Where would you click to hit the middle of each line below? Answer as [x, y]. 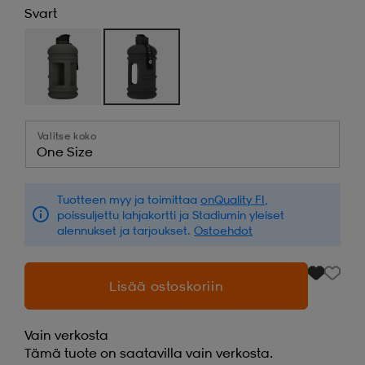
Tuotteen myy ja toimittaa [129, 199]
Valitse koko [67, 135]
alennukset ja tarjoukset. [125, 230]
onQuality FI [233, 199]
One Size [65, 151]
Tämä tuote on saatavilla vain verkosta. [149, 352]
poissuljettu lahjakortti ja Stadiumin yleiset [171, 214]
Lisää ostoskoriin [166, 286]
